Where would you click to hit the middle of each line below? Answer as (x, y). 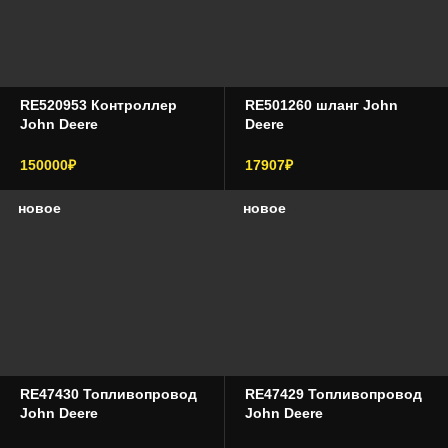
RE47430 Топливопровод (108, 394)
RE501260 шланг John (321, 105)
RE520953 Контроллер (98, 105)
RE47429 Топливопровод (333, 394)
